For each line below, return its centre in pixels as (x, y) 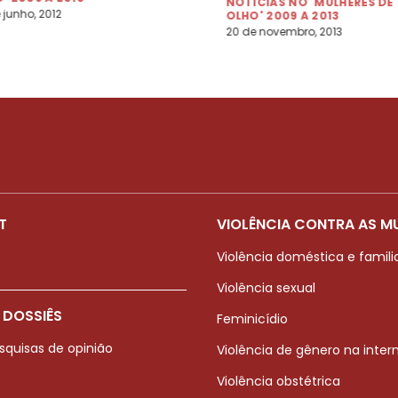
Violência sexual (266, 287)
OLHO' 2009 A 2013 (283, 15)
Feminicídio (252, 318)
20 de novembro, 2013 (284, 31)
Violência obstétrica (279, 381)
